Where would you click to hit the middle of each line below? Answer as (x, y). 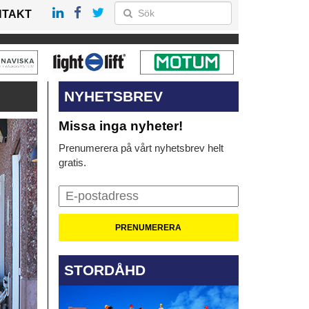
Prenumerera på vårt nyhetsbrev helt (141, 148)
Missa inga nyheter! (120, 126)
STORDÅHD (104, 270)
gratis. (72, 163)
